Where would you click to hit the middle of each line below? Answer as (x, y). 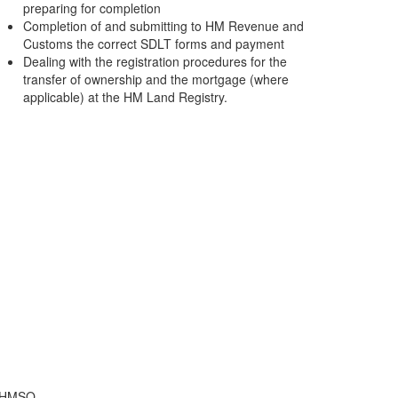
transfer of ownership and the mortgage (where (156, 79)
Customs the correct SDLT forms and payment (154, 44)
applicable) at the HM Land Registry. (125, 97)
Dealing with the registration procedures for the (155, 61)
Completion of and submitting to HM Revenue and (163, 26)
